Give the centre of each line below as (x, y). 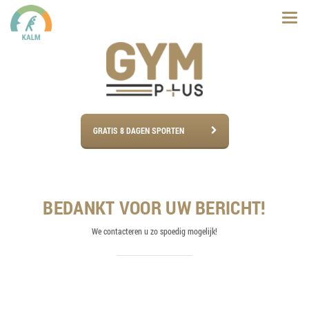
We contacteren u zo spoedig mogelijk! (154, 231)
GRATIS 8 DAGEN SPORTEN (138, 131)
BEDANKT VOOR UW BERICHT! (154, 208)
